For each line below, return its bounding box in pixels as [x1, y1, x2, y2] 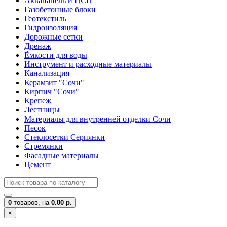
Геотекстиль [24, 14, 66, 23]
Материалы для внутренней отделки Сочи [24, 115, 171, 123]
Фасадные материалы [24, 151, 99, 160]
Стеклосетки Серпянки [24, 133, 105, 141]
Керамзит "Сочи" [24, 78, 84, 87]
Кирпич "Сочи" [24, 87, 79, 96]
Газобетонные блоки [24, 5, 96, 14]
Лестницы [24, 105, 60, 114]
